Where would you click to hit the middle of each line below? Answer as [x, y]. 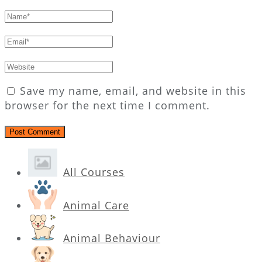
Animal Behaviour [112, 238]
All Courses [94, 172]
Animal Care [96, 205]
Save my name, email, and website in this [133, 91]
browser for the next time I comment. [107, 106]
